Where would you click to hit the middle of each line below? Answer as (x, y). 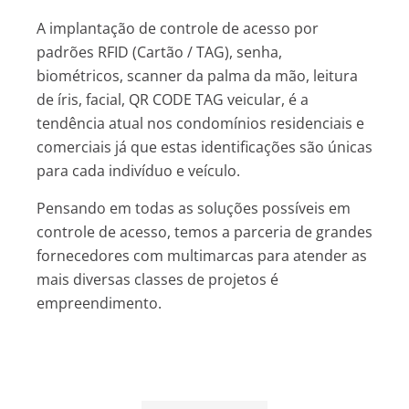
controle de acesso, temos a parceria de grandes (204, 231)
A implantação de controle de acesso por (178, 29)
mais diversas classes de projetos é (157, 279)
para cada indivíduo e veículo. (138, 171)
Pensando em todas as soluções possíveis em (194, 208)
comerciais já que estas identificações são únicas (204, 147)
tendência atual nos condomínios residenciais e (200, 124)
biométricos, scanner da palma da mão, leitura (197, 76)
